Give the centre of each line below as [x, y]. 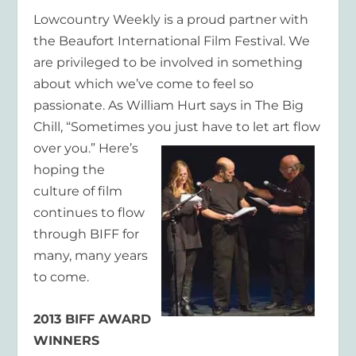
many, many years [91, 256]
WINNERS [67, 340]
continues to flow [89, 213]
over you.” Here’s [86, 149]
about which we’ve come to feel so [144, 84]
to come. [62, 277]
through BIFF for [87, 234]
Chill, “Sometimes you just [118, 127]
